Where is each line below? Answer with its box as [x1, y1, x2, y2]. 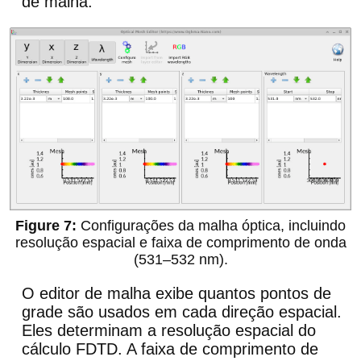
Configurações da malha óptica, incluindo [81, 218, 346, 234]
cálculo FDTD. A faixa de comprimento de [22, 340, 318, 359]
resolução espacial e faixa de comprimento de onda [15, 234, 346, 251]
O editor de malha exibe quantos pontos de [22, 284, 331, 303]
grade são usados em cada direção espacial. [22, 303, 342, 322]
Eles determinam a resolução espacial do [22, 322, 316, 340]
